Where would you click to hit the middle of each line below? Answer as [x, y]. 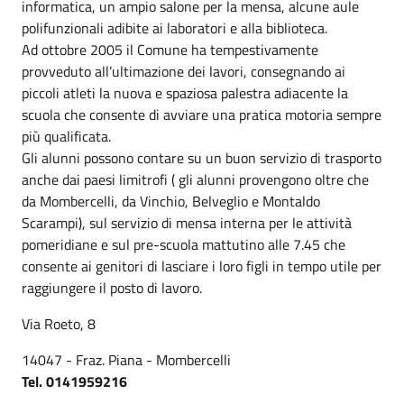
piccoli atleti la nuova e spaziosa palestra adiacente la [185, 93]
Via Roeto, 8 [59, 324]
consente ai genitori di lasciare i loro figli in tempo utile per [202, 266]
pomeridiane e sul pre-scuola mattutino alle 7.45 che [184, 244]
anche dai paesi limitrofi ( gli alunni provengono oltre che [195, 179]
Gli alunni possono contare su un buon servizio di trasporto [202, 158]
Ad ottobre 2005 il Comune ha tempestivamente [170, 50]
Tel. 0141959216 [74, 381]
